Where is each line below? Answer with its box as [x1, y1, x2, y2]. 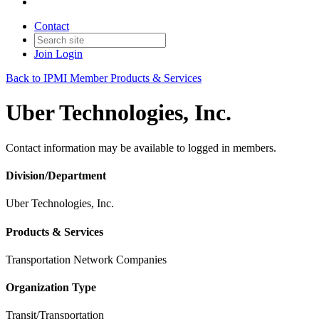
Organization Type [6, 281, 96, 294]
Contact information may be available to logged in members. [6, 141, 276, 154]
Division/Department [6, 169, 106, 182]
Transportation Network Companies [6, 253, 167, 266]
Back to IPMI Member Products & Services [6, 72, 202, 84]
